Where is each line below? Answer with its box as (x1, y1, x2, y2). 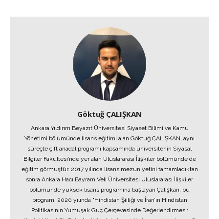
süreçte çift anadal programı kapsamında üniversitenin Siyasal (27, 145, 192, 152)
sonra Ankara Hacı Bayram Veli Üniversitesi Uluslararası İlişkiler (26, 176, 193, 183)
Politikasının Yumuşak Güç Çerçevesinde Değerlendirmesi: (31, 207, 188, 214)
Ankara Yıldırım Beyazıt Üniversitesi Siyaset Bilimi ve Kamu (30, 125, 189, 131)
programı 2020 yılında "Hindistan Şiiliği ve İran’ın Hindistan (32, 197, 187, 203)
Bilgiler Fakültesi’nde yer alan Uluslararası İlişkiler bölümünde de (23, 155, 196, 162)
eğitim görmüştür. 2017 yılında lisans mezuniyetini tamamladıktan (21, 166, 198, 173)
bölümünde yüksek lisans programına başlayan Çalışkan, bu (29, 186, 190, 193)
